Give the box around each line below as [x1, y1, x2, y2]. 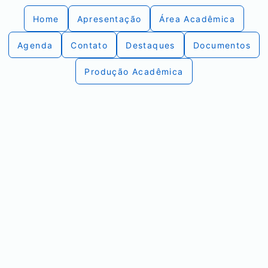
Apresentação [77, 13, 142, 24]
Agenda [17, 39, 53, 50]
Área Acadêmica [159, 13, 236, 24]
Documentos [193, 39, 251, 50]
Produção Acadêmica [84, 66, 184, 77]
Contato [71, 39, 108, 50]
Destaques [126, 39, 175, 50]
